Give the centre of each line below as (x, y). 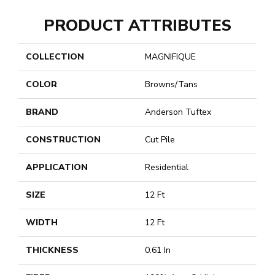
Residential (167, 168)
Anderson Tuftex (178, 112)
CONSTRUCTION (63, 140)
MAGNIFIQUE (170, 57)
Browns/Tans (171, 85)
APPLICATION (57, 168)
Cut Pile (160, 140)
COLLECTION (55, 57)
